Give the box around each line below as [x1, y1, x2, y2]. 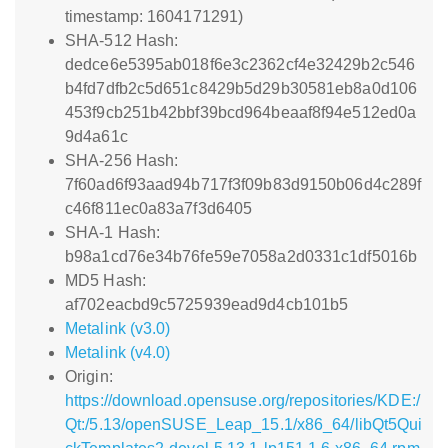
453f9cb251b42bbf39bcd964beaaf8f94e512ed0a [65, 104, 417, 121]
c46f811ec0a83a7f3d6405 [65, 200, 253, 217]
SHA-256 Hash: [65, 152, 179, 169]
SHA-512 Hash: [65, 32, 179, 49]
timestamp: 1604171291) [65, 8, 244, 25]
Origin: [65, 368, 113, 385]
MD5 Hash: [65, 272, 146, 289]
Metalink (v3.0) [65, 320, 171, 337]
